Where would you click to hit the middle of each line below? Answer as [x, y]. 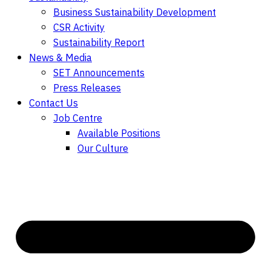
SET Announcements [99, 73]
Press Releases [87, 89]
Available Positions [119, 134]
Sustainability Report [99, 43]
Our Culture [103, 149]
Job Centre [78, 119]
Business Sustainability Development [135, 13]
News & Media [60, 58]
